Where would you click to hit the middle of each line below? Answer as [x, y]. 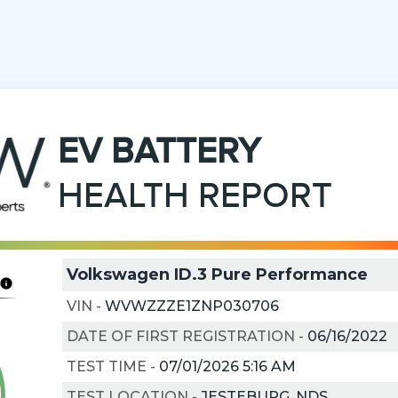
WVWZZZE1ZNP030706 [191, 306]
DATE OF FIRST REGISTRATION [180, 336]
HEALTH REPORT [195, 198]
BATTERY [186, 153]
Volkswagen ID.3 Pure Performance [217, 274]
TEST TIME [106, 366]
